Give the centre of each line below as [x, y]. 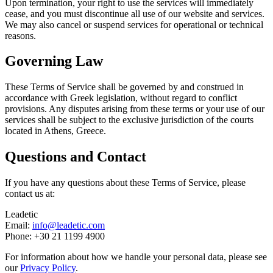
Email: [17, 225]
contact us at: [30, 194]
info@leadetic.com [69, 225]
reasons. [20, 35]
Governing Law [54, 61]
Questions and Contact [76, 157]
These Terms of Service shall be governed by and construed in [124, 87]
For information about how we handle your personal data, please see [136, 257]
